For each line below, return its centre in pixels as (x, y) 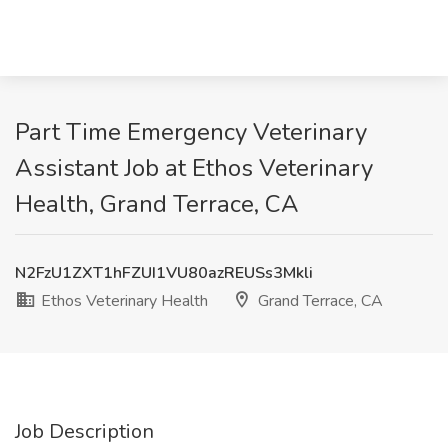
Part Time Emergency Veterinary (191, 132)
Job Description (84, 431)
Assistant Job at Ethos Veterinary (194, 168)
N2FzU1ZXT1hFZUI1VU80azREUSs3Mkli (164, 273)
